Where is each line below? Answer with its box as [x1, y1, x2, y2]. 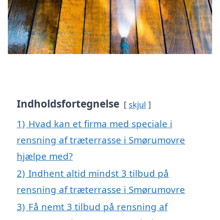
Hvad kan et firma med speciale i [28, 117, 172, 130]
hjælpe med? [17, 149, 73, 162]
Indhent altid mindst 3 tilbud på [28, 166, 169, 179]
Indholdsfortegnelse [17, 96, 119, 110]
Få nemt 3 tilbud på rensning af [28, 200, 167, 213]
